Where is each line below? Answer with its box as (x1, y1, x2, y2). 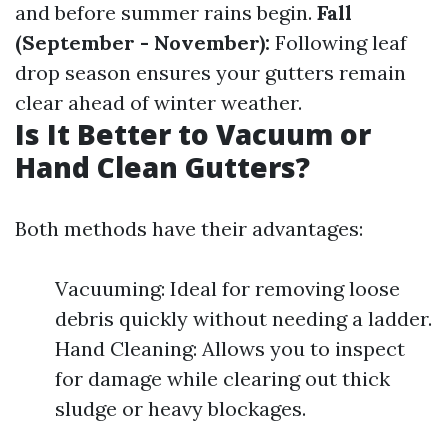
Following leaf (270, 30, 407, 55)
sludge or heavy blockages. (55, 396, 306, 421)
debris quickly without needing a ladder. (55, 306, 432, 331)
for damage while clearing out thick (55, 366, 390, 391)
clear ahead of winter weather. (15, 90, 302, 115)
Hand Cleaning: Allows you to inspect (55, 336, 405, 361)
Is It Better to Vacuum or (15, 115, 371, 153)
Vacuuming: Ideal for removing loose (55, 276, 400, 301)
